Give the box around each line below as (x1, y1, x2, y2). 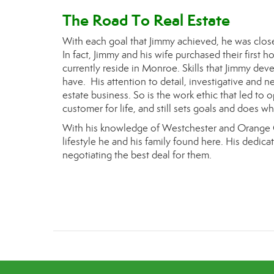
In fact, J (62, 48, 96, 61)
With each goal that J (62, 35, 152, 48)
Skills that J (182, 62, 228, 75)
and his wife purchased (119, 48, 223, 61)
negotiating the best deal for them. (62, 149, 212, 161)
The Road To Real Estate (62, 10, 230, 30)
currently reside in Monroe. (62, 62, 182, 75)
